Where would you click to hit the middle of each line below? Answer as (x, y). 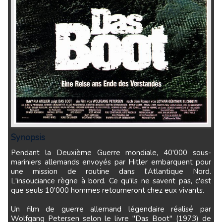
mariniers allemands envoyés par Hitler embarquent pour (111, 162)
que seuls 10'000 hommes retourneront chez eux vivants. (108, 190)
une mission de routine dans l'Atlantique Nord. (111, 171)
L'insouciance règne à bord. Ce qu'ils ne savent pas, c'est (111, 181)
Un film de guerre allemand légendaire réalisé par (111, 209)
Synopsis (28, 137)
